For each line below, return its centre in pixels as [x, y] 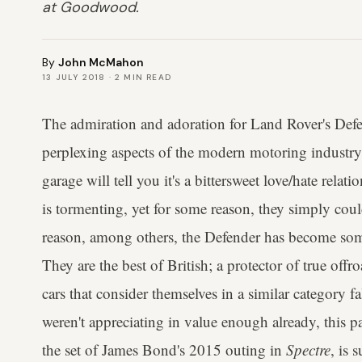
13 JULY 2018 [74, 77]
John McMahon [101, 62]
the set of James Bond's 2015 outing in [164, 349]
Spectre [308, 349]
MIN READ [146, 77]
